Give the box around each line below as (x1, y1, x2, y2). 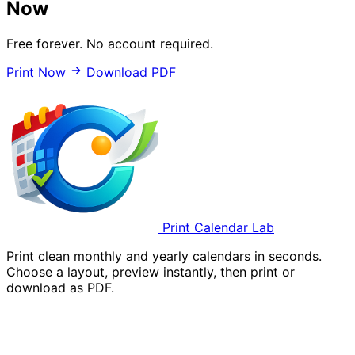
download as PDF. (6, 280, 114, 296)
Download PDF (86, 64, 176, 81)
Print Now (6, 64, 70, 81)
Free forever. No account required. (6, 36, 213, 52)
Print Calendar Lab (158, 219, 274, 236)
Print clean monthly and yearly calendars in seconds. (6, 248, 322, 265)
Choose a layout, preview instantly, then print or (6, 264, 295, 281)
